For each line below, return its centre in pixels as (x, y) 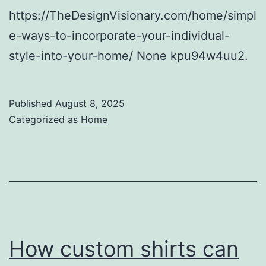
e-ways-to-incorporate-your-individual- (119, 35)
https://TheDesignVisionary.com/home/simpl (133, 15)
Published (32, 103)
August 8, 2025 (90, 103)
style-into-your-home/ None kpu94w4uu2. (129, 56)
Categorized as (45, 119)
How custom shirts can (124, 248)
